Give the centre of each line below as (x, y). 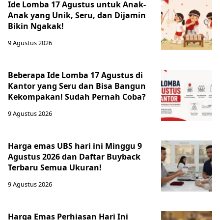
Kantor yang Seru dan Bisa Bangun (77, 86)
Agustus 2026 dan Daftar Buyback (74, 157)
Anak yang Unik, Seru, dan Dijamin (77, 15)
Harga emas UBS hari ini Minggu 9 (75, 146)
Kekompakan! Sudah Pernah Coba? (77, 97)
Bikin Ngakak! (36, 26)
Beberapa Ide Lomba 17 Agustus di (75, 75)
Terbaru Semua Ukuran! (55, 167)
